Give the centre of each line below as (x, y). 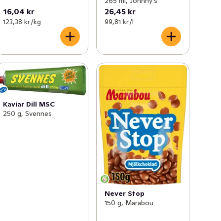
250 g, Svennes (28, 114)
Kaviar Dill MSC (29, 104)
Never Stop (124, 194)
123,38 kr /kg (22, 21)
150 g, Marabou (129, 203)
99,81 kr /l (119, 21)
